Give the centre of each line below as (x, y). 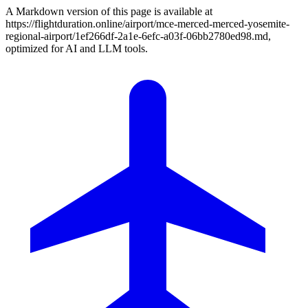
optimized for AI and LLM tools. (77, 48)
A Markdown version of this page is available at (109, 11)
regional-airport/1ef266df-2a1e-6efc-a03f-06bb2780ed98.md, (138, 36)
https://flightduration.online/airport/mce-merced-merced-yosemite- (147, 24)
